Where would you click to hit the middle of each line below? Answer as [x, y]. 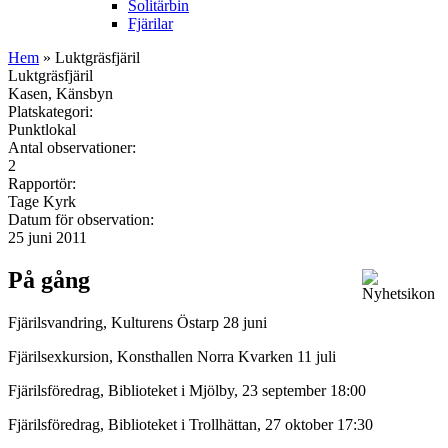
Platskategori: [52, 111]
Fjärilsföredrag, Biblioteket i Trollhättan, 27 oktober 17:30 [190, 424]
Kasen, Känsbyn [60, 93]
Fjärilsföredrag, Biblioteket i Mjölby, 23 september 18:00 [187, 390]
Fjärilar [150, 23]
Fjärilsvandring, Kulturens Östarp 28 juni [137, 322]
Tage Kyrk [42, 201]
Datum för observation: [83, 219]
